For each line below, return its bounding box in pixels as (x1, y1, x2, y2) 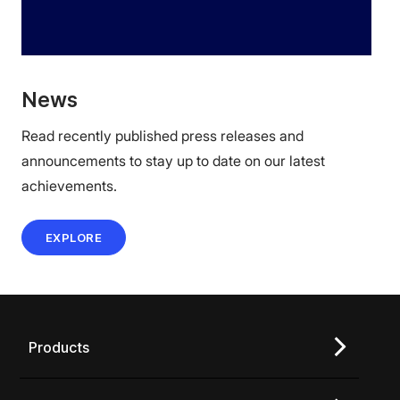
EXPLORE (46, 229, 103, 245)
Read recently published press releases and (21, 126, 304, 145)
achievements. (21, 176, 117, 195)
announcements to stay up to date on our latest (21, 151, 325, 170)
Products (29, 337, 89, 356)
